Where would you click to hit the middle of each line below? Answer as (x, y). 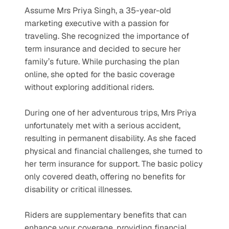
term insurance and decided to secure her (103, 49)
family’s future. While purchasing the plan (102, 61)
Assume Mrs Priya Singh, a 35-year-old (98, 10)
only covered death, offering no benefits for (105, 176)
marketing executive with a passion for (97, 23)
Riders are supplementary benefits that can (106, 215)
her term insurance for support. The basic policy (114, 164)
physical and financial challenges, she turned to (113, 151)
